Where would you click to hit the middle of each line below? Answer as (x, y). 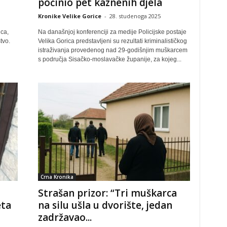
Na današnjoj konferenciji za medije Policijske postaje (112, 32)
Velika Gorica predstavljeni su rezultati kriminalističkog (112, 41)
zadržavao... (65, 217)
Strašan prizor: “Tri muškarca (107, 193)
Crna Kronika (57, 177)
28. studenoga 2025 (135, 16)
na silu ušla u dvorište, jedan (105, 205)
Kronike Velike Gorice (69, 16)
